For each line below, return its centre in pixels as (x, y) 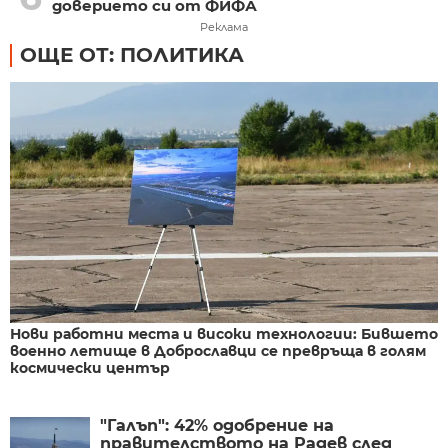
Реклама (224, 27)
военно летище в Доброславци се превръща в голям (218, 351)
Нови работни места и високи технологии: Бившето (224, 334)
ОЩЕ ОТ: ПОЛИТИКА (132, 55)
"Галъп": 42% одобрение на (217, 426)
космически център (90, 368)
